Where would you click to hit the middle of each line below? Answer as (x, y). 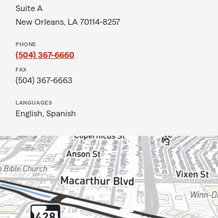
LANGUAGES (34, 103)
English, (31, 113)
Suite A (29, 8)
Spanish (61, 113)
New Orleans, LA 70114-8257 (68, 22)
